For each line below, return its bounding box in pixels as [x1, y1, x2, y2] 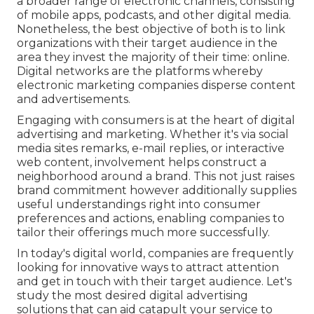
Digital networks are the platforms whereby [17, 64, 263, 78]
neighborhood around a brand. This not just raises [17, 170, 294, 184]
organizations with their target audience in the [17, 36, 278, 50]
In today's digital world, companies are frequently [17, 247, 294, 261]
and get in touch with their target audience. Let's [17, 275, 292, 289]
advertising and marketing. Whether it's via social [17, 128, 289, 142]
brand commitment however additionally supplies [17, 184, 296, 198]
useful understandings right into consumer [17, 198, 261, 212]
